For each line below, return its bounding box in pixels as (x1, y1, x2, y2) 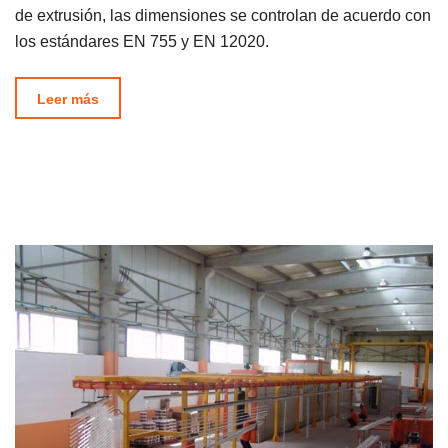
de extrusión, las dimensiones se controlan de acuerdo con (15, 7, 431, 25)
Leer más (37, 90, 99, 107)
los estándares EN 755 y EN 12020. (15, 33, 269, 51)
